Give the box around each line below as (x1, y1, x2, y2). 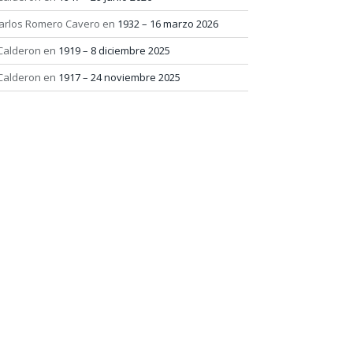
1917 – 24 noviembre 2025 (58, 70, 180, 84)
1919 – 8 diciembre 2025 (58, 43, 170, 58)
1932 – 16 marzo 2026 (117, 17, 218, 31)
